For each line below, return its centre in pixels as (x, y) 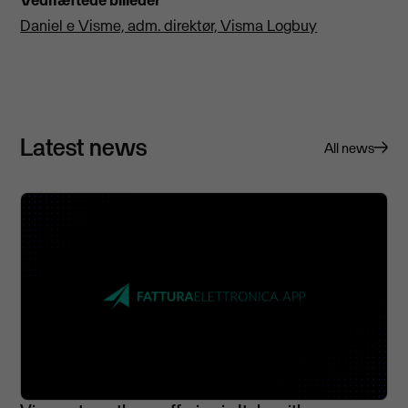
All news (349, 148)
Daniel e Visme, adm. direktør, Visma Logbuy (169, 25)
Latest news (84, 146)
